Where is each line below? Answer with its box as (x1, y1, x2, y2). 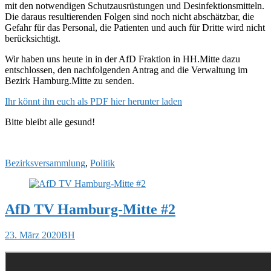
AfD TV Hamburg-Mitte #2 (5, 201, 175, 218)
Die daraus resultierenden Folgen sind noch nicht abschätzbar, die (5, 11, 254, 22)
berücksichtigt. (5, 33, 60, 44)
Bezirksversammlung (5, 158, 85, 169)
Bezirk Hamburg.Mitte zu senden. (5, 76, 134, 87)
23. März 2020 (5, 230, 61, 241)
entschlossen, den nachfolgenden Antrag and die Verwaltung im (5, 65, 247, 76)
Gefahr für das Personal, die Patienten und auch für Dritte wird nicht (5, 22, 265, 33)
